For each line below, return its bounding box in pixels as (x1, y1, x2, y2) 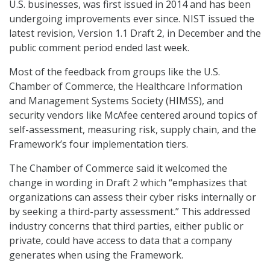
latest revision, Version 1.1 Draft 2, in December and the (9, 27, 261, 40)
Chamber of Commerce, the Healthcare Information (9, 80, 242, 93)
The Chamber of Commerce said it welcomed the (9, 162, 227, 175)
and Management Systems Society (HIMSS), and (9, 94, 224, 108)
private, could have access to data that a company (9, 234, 232, 248)
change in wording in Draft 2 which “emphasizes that (9, 176, 247, 190)
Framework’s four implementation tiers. (9, 137, 188, 151)
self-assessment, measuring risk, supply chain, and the (9, 123, 256, 137)
